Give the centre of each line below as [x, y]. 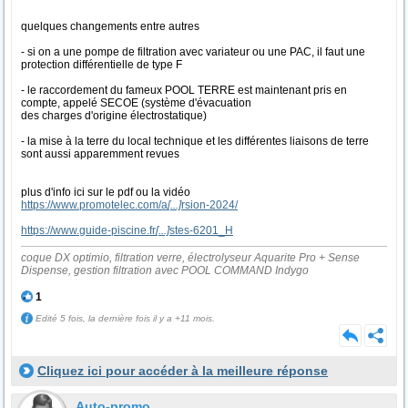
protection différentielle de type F [102, 65]
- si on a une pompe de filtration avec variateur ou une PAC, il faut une [193, 52]
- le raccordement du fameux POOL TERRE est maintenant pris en [184, 90]
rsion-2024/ [209, 205]
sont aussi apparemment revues [100, 154]
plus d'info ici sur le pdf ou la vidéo [106, 192]
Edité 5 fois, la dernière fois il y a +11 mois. [124, 318]
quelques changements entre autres [110, 26]
